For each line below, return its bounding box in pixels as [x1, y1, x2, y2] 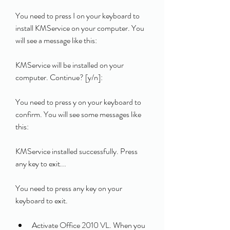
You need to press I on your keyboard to [15, 10, 140, 22]
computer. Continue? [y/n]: [15, 71, 104, 83]
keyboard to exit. [15, 195, 68, 206]
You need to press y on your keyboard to [15, 96, 141, 108]
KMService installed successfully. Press [15, 145, 138, 157]
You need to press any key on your [15, 182, 122, 194]
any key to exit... [15, 158, 68, 169]
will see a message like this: [15, 34, 97, 46]
